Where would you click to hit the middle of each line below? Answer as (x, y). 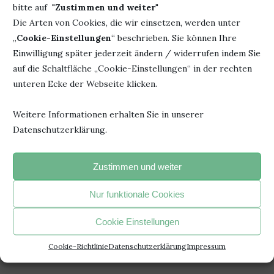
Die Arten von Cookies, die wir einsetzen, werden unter (127, 22)
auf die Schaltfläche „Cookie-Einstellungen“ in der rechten (132, 68)
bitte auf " (34, 7)
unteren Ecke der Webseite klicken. (85, 83)
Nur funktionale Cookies (137, 194)
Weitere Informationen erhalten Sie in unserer (108, 114)
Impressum (206, 246)
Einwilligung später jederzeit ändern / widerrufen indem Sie (137, 53)
